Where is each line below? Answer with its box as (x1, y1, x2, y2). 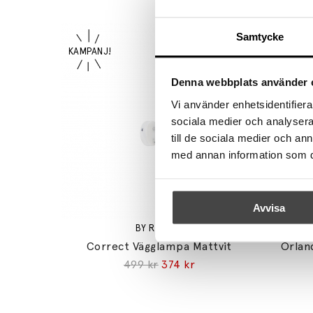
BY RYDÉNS (135, 223, 184, 234)
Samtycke (235, 30, 284, 42)
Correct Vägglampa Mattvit (86, 240, 232, 254)
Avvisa (252, 201, 285, 214)
